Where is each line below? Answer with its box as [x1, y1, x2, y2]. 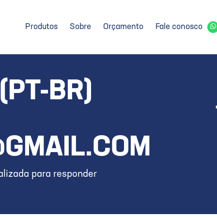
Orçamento [103, 23, 143, 31]
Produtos [25, 23, 58, 31]
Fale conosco [155, 23, 202, 31]
